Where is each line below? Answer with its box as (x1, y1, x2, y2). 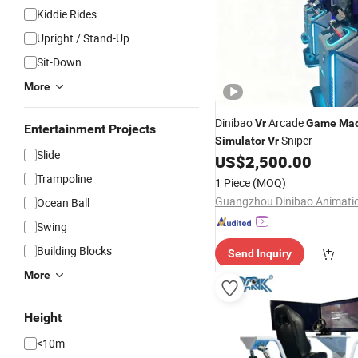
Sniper (279, 133, 312, 148)
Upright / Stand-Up (37, 30, 129, 46)
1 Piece (215, 175, 250, 190)
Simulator (215, 134, 265, 147)
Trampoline (37, 171, 92, 186)
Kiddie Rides (37, 6, 97, 22)
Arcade (266, 115, 306, 130)
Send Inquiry (228, 247, 292, 260)
